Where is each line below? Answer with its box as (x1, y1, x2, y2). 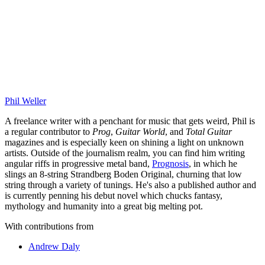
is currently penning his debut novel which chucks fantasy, (5, 190, 222, 201)
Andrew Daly (28, 241, 80, 252)
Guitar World (115, 127, 165, 137)
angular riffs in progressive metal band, (5, 159, 152, 169)
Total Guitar (186, 127, 232, 137)
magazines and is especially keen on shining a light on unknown (5, 137, 244, 148)
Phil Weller (5, 96, 46, 106)
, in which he (189, 159, 237, 169)
